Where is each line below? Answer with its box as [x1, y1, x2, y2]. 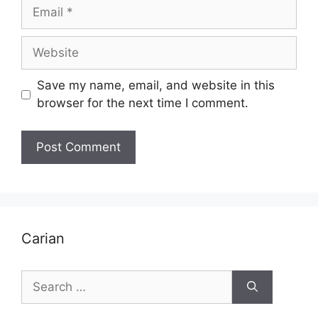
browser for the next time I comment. [36, 96, 248, 110]
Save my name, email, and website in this [36, 78, 275, 92]
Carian [21, 229, 65, 247]
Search [21, 270, 60, 285]
